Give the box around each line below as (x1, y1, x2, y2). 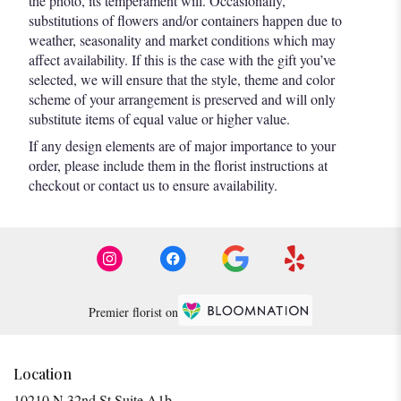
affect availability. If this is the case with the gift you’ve (29, 50, 336, 70)
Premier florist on (89, 303, 178, 320)
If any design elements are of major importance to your (29, 136, 336, 156)
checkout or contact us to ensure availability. (29, 175, 277, 195)
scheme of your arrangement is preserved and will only (29, 90, 336, 109)
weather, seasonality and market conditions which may (29, 30, 336, 50)
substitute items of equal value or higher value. (29, 109, 290, 129)
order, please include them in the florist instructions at (29, 156, 328, 175)
